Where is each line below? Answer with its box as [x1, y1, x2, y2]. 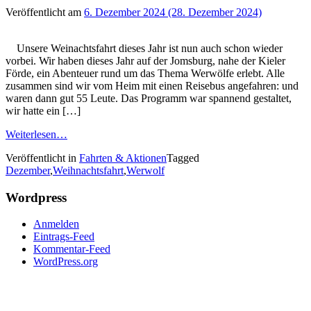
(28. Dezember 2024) [165, 6, 262, 18]
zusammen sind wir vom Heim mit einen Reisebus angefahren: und [6, 79, 299, 92]
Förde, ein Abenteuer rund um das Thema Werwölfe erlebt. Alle [6, 67, 285, 79]
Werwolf [126, 164, 165, 176]
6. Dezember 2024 [84, 6, 165, 18]
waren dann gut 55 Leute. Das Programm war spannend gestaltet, [6, 92, 292, 104]
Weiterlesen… [6, 128, 67, 140]
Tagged [167, 151, 199, 164]
